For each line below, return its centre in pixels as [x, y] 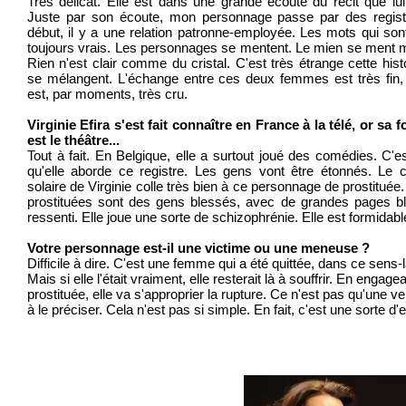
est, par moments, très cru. [107, 94]
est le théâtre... [73, 140]
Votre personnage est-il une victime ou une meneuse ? [198, 248]
